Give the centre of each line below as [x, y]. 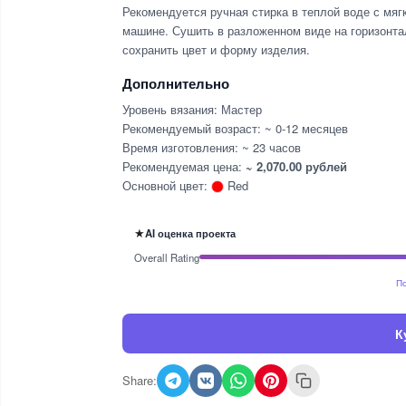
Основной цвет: [167, 185]
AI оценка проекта [190, 232]
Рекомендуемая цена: [184, 166]
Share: [140, 380]
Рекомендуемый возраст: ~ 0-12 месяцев [235, 128]
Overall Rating [167, 257]
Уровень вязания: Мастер [192, 109]
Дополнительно [176, 83]
